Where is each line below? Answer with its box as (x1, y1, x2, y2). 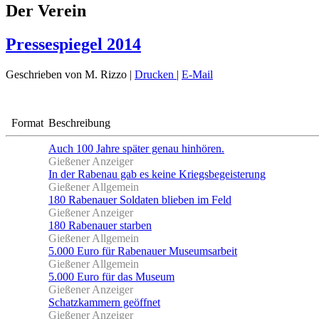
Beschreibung (48, 116, 110, 129)
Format (11, 116, 43, 129)
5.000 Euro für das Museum (48, 270, 174, 283)
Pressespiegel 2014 (6, 34, 141, 53)
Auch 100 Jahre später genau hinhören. (48, 142, 224, 155)
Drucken (135, 68, 177, 80)
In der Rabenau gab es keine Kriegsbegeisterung (48, 167, 266, 180)
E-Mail (182, 68, 213, 80)
